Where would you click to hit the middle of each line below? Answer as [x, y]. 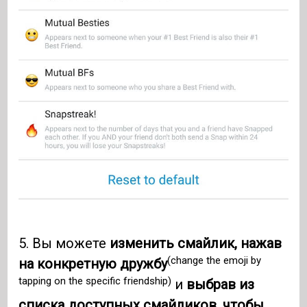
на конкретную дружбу [93, 264]
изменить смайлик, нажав [196, 244]
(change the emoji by [214, 260]
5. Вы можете [64, 244]
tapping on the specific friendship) [95, 281]
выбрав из [221, 285]
